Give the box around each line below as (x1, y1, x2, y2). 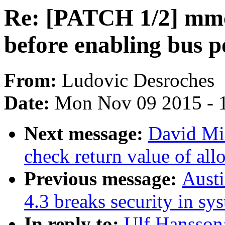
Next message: (24, 123, 148, 145)
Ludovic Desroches (62, 69, 214, 91)
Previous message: (24, 168, 182, 190)
